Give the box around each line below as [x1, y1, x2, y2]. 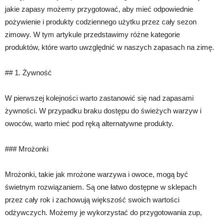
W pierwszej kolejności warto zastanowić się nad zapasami [5, 94, 194, 103]
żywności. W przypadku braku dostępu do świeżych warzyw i [5, 107, 201, 115]
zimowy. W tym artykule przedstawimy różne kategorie [5, 30, 180, 39]
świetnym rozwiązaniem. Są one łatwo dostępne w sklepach [5, 183, 197, 192]
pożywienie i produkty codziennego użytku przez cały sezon [5, 18, 197, 26]
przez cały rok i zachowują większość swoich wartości [5, 196, 179, 204]
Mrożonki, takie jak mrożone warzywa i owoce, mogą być [5, 170, 188, 179]
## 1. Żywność [5, 68, 52, 77]
